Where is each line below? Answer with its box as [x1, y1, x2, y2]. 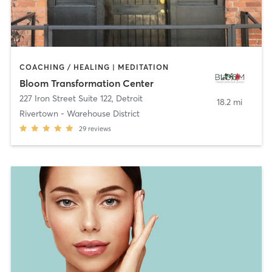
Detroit [115, 92, 143, 104]
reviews [87, 124, 111, 133]
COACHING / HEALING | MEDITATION [19, 63, 169, 72]
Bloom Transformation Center [19, 76, 154, 89]
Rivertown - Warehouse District [19, 107, 140, 119]
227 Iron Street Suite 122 [19, 92, 112, 104]
